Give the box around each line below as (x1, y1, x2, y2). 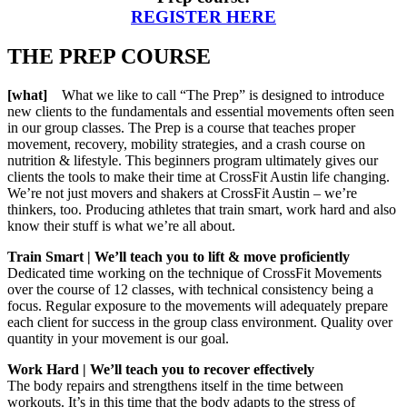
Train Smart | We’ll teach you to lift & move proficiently (7, 249, 350, 265)
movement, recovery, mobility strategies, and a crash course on (7, 136, 365, 153)
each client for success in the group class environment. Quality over (7, 314, 392, 331)
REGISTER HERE (131, 6, 276, 26)
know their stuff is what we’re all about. (7, 218, 235, 234)
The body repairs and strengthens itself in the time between (7, 378, 343, 394)
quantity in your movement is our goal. (7, 331, 229, 347)
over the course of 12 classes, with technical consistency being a (7, 282, 373, 298)
